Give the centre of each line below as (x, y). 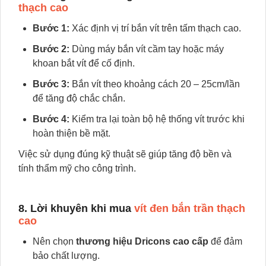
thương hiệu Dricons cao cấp (142, 241)
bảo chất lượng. (66, 256)
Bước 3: (51, 84)
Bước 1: (51, 28)
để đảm (225, 241)
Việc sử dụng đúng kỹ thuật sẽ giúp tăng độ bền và (125, 154)
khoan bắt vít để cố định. (84, 63)
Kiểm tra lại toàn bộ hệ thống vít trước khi (157, 119)
